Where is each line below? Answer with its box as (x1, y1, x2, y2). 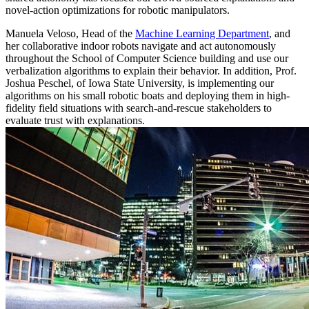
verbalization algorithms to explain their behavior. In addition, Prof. (6, 64, 297, 77)
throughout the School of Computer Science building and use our (6, 52, 288, 64)
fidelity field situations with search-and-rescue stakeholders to (6, 101, 272, 114)
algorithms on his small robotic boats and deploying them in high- (6, 89, 290, 101)
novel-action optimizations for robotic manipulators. (6, 3, 230, 16)
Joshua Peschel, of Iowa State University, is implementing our (6, 77, 274, 89)
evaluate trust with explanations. (6, 114, 145, 126)
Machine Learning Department (135, 27, 269, 39)
